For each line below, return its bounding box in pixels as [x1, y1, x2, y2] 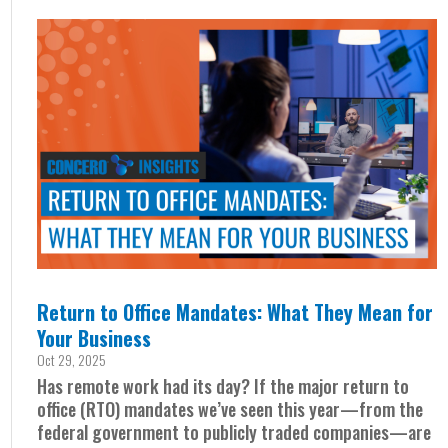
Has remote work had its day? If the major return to [37, 372, 410, 399]
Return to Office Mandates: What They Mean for [37, 296, 434, 327]
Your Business [37, 322, 152, 353]
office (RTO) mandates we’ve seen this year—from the [37, 395, 424, 422]
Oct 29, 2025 [37, 348, 107, 370]
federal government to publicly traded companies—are [37, 418, 432, 445]
